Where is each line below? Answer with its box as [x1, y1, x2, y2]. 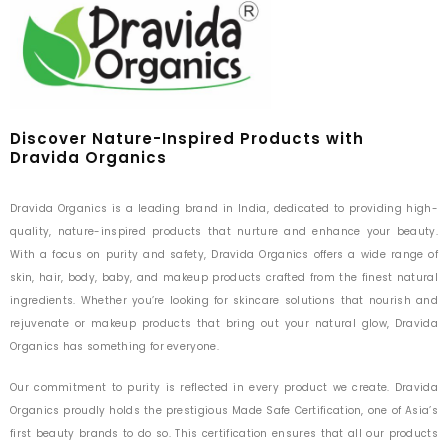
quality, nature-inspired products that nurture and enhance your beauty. [10, 224, 438, 239]
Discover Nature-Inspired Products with [10, 127, 364, 149]
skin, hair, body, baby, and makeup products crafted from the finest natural [10, 270, 438, 285]
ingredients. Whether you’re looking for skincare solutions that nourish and [10, 293, 438, 308]
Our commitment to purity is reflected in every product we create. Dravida [10, 379, 438, 395]
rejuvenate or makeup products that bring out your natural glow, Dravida [10, 316, 438, 331]
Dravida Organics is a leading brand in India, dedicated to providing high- [10, 201, 438, 216]
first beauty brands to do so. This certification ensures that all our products [10, 425, 438, 441]
